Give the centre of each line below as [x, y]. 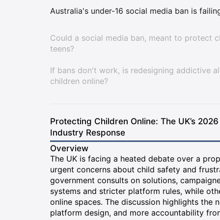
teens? [62, 49]
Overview [69, 148]
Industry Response [88, 133]
